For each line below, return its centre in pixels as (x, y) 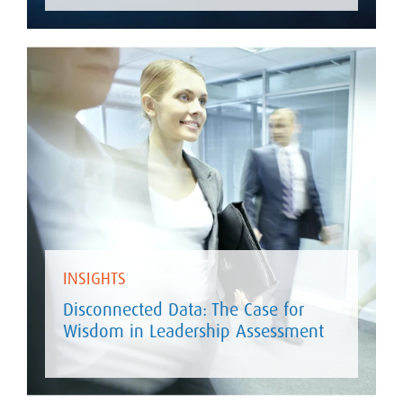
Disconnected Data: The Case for (184, 309)
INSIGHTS (94, 278)
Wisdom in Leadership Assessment (193, 331)
